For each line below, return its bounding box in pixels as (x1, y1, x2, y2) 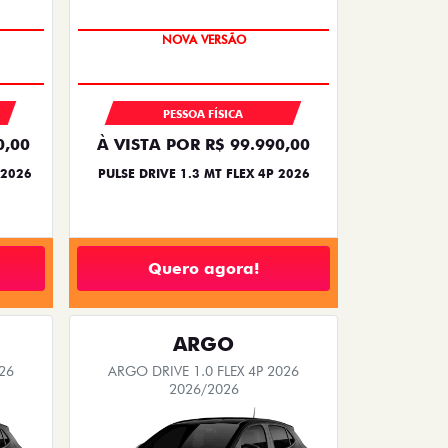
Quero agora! (148, 258, 259, 278)
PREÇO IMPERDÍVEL (151, 32, 256, 48)
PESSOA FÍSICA (163, 107, 244, 122)
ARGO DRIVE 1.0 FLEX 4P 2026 (108, 363, 299, 380)
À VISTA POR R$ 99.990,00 (97, 135, 310, 155)
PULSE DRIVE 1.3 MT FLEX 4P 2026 (97, 166, 310, 182)
